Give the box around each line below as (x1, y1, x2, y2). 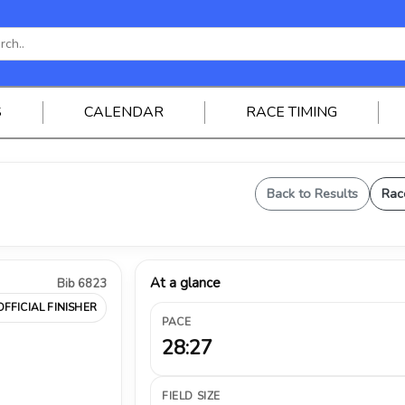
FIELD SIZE (162, 389, 221, 403)
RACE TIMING (245, 102, 337, 122)
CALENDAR (83, 102, 164, 122)
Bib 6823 (57, 276, 107, 292)
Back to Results (267, 184, 358, 202)
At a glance (150, 274, 221, 292)
